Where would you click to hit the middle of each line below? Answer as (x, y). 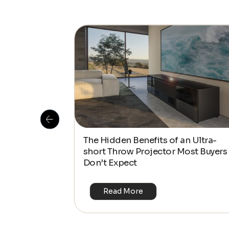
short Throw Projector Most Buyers (155, 151)
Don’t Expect (110, 163)
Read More (123, 191)
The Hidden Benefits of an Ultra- (150, 140)
